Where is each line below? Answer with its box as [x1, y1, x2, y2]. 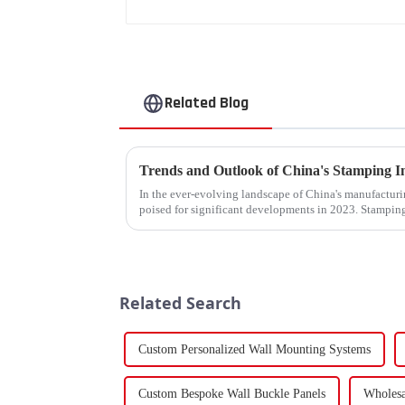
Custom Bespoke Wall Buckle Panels [138, 387, 325, 401]
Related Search [119, 291, 241, 314]
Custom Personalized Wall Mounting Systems [138, 343, 371, 357]
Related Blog [165, 92, 250, 114]
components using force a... [139, 217, 272, 231]
